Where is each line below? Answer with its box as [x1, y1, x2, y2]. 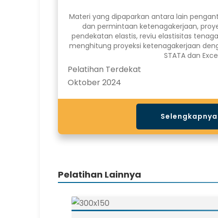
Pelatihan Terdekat [68, 63, 141, 75]
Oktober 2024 [68, 76, 121, 88]
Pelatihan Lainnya [58, 168, 141, 181]
